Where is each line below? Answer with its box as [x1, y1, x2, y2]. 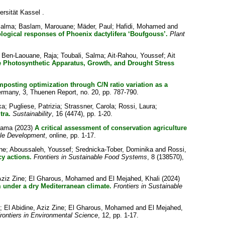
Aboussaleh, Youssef [9, 146, 71, 153]
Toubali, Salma [60, 52, 104, 59]
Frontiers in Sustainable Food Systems [33, 153, 147, 161]
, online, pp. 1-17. [45, 132, 96, 139]
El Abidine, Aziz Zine [4, 204, 64, 211]
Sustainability [12, 110, 52, 118]
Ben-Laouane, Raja [1, 52, 57, 59]
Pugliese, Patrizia [9, 102, 60, 110]
